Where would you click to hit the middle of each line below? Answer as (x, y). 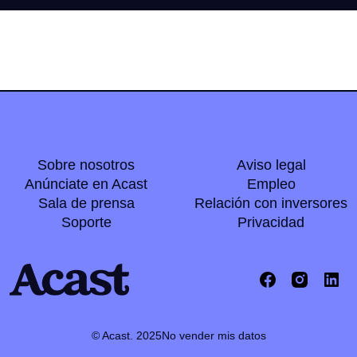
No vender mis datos (214, 336)
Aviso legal (271, 165)
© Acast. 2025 (126, 336)
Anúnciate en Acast (86, 184)
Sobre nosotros (86, 165)
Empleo (271, 184)
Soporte (86, 223)
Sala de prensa (86, 204)
